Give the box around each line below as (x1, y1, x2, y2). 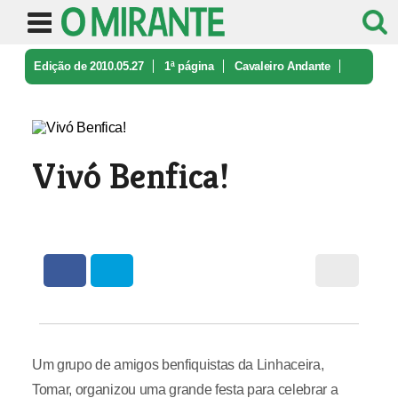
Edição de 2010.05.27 (34, 60, 144, 73)
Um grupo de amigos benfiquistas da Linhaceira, (31, 357, 324, 372)
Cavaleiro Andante (235, 60, 330, 73)
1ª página (164, 60, 214, 73)
